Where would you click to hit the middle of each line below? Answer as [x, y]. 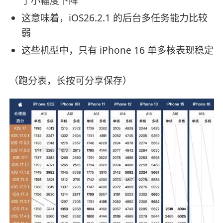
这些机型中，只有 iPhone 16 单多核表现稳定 [117, 51]
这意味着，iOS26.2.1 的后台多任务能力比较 [114, 18]
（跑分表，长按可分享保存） [70, 80]
